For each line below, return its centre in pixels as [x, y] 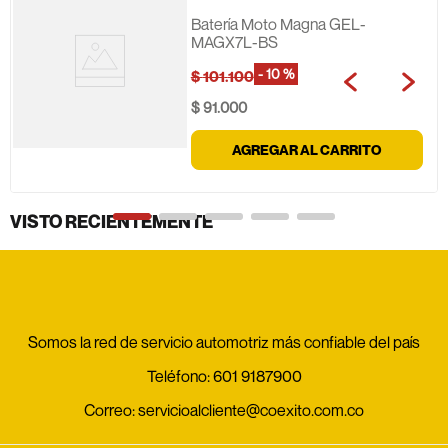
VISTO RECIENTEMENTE [111, 221]
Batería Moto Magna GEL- [278, 24]
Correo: [111, 409]
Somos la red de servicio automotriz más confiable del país [224, 341]
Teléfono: [179, 375]
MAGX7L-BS [234, 42]
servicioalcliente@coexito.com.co [251, 409]
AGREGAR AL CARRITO [307, 149]
